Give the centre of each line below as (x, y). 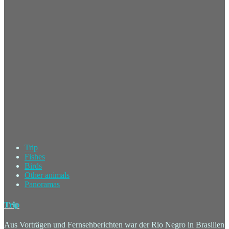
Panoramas (42, 185)
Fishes (35, 157)
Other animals (47, 175)
